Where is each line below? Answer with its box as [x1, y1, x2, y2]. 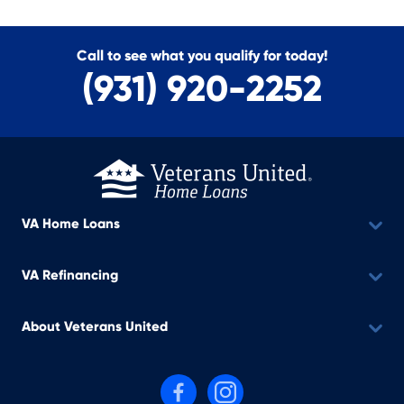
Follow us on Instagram [207, 377, 357, 395]
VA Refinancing [22, 268, 118, 282]
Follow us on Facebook [161, 377, 308, 395]
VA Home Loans [22, 216, 120, 231]
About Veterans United [22, 319, 168, 334]
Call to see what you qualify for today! [77, 48, 327, 63]
